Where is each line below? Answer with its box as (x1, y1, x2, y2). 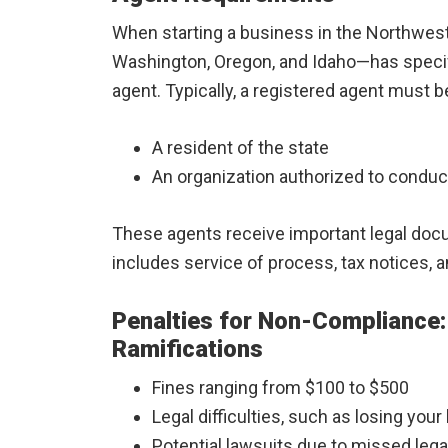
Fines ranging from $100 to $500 (152, 377, 409, 398)
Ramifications (112, 335, 263, 363)
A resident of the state (152, 137, 329, 158)
